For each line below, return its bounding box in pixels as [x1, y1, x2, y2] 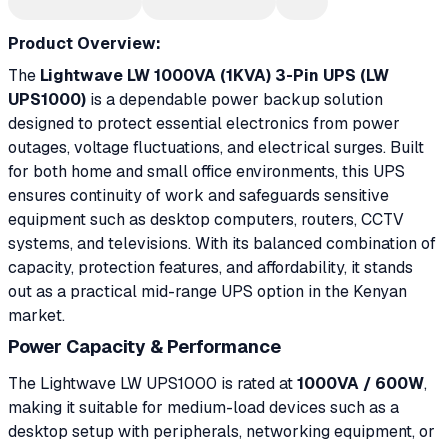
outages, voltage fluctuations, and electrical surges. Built [8, 137, 424, 158]
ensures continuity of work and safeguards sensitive [8, 185, 389, 206]
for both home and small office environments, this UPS [8, 161, 405, 182]
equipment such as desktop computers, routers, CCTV [8, 209, 404, 230]
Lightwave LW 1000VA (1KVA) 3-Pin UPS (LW [40, 65, 389, 86]
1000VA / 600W [297, 372, 424, 394]
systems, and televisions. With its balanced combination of [8, 233, 436, 254]
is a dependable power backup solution [86, 89, 383, 110]
